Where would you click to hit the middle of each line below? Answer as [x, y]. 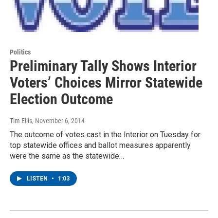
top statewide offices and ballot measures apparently [100, 145]
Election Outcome [61, 99]
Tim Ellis [21, 121]
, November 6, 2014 [58, 121]
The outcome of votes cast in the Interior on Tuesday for [105, 135]
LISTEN [38, 179]
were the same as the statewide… [67, 156]
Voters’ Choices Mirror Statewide [106, 83]
